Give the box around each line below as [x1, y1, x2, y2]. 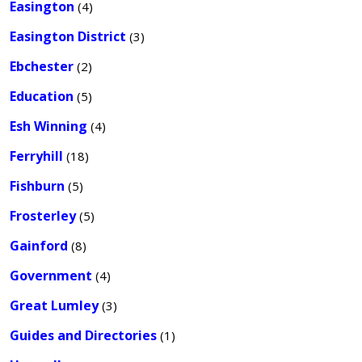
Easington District [10, 27, 126, 45]
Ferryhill [10, 147, 63, 165]
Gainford [10, 237, 68, 255]
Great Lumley [10, 297, 99, 314]
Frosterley [10, 207, 76, 225]
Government [10, 267, 92, 284]
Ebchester [10, 57, 74, 75]
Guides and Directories [10, 326, 157, 344]
